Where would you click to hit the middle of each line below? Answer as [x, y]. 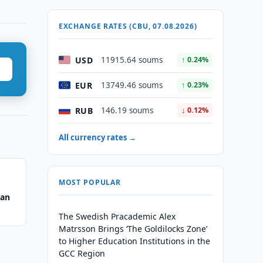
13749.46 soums [131, 85]
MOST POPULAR [90, 182]
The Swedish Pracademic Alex [117, 216]
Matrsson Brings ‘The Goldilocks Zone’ [133, 229]
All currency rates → [97, 137]
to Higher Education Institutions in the [134, 241]
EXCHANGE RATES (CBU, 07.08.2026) [128, 26]
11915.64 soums [131, 60]
